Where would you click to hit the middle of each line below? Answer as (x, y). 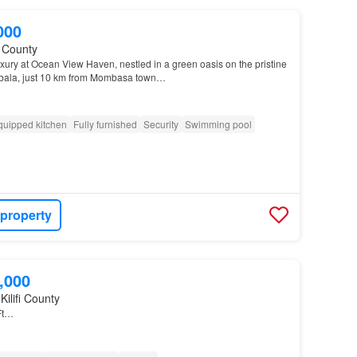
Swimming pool (218, 124)
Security (161, 124)
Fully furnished (105, 124)
